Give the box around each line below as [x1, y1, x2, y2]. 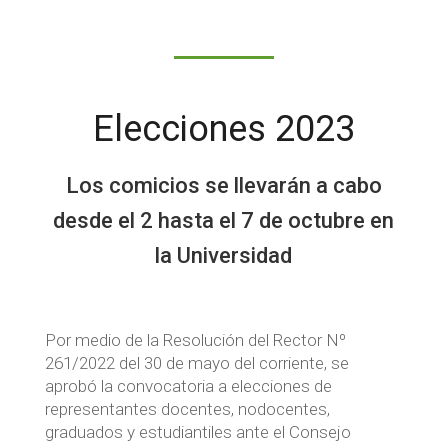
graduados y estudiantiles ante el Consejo [44, 422, 351, 443]
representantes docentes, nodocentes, [44, 399, 330, 420]
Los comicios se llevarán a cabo [65, 173, 382, 199]
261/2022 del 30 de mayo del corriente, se [44, 353, 349, 374]
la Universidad [155, 243, 293, 269]
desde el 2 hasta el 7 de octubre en [53, 208, 395, 234]
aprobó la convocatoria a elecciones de [44, 376, 332, 397]
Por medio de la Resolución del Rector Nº [44, 330, 346, 351]
